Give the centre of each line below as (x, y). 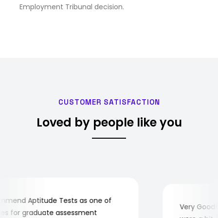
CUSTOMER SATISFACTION (109, 102)
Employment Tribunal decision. (72, 7)
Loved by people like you (109, 123)
